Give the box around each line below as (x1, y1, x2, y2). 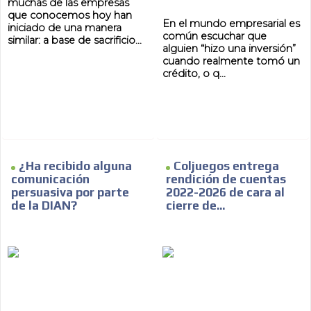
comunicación (11, 172, 90, 187)
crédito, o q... (162, 67, 226, 81)
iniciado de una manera (8, 22, 122, 35)
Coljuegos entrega (174, 159, 279, 174)
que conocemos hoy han (8, 9, 133, 22)
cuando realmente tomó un (162, 55, 300, 68)
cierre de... (166, 199, 225, 213)
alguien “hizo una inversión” (162, 42, 296, 56)
